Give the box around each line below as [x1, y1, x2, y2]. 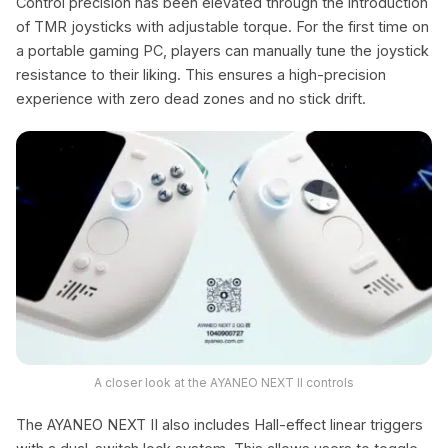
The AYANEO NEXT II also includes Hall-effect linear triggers [16, 416, 423, 433]
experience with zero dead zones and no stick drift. [16, 90, 366, 107]
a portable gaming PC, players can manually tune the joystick [16, 42, 429, 59]
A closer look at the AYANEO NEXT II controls [94, 375, 354, 390]
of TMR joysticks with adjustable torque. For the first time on [16, 18, 429, 35]
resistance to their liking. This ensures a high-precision [16, 66, 386, 83]
